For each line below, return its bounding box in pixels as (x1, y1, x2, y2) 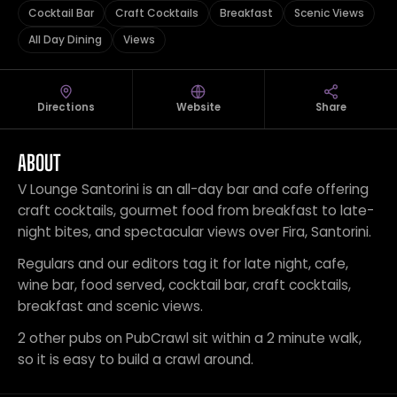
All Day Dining (28, 32, 102, 47)
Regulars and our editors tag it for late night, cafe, (18, 254, 348, 273)
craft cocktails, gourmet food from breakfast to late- (18, 201, 374, 220)
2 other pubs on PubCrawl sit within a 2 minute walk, (18, 329, 362, 347)
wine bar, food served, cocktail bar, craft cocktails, (18, 276, 351, 294)
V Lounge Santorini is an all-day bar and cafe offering (18, 180, 369, 198)
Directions (36, 100, 95, 114)
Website (175, 100, 222, 114)
